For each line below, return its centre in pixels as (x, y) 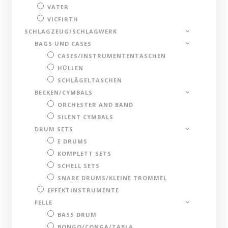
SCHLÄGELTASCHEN (90, 80)
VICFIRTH (63, 19)
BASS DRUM (77, 214)
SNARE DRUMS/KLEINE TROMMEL (112, 178)
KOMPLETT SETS (85, 153)
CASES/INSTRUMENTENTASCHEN (112, 55)
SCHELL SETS (79, 165)
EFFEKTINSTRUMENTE (83, 190)
